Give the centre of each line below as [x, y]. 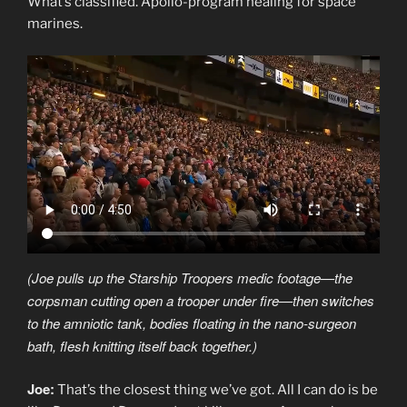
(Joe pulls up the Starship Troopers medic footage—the [190, 277]
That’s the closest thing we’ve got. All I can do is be [216, 390]
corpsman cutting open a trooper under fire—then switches [201, 300]
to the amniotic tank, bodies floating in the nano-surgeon [192, 323]
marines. [55, 24]
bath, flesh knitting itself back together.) [142, 345]
